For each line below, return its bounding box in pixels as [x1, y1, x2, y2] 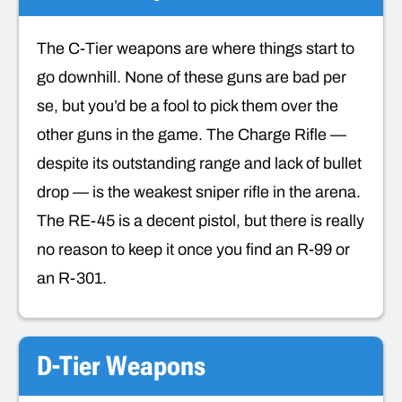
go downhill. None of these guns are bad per [37, 67, 346, 86]
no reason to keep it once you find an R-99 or [37, 240, 350, 258]
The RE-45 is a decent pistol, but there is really [37, 211, 364, 230]
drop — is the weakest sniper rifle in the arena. [37, 182, 361, 201]
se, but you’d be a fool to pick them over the [37, 96, 338, 115]
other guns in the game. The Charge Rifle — [37, 125, 346, 144]
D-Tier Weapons [37, 349, 205, 381]
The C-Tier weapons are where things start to [37, 39, 354, 57]
